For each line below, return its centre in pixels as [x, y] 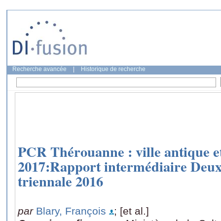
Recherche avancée [39, 69]
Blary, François [71, 211]
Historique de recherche [113, 69]
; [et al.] [131, 211]
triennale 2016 [60, 181]
